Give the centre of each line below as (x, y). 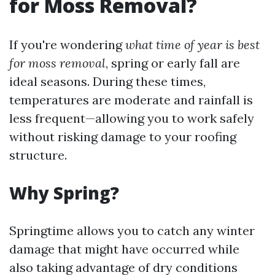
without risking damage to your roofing (123, 137)
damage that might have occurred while (124, 249)
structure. (38, 155)
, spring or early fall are (173, 63)
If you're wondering (67, 45)
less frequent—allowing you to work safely (132, 118)
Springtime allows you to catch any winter (132, 231)
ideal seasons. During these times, (107, 82)
